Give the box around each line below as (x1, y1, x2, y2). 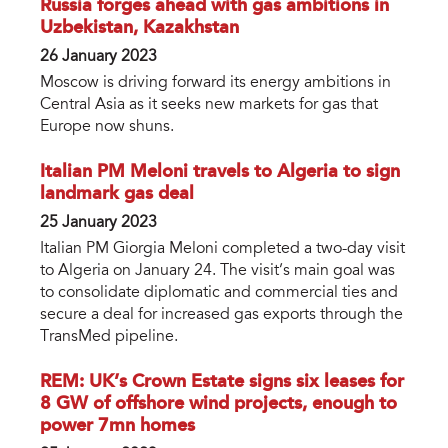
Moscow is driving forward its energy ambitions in (40, 75, 391, 92)
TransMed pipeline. (40, 329, 178, 346)
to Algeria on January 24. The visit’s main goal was (40, 263, 395, 280)
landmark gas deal (40, 185, 194, 204)
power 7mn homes (40, 416, 195, 435)
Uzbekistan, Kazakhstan (40, 19, 239, 38)
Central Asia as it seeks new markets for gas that (40, 97, 378, 114)
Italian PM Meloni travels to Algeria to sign (40, 163, 400, 182)
